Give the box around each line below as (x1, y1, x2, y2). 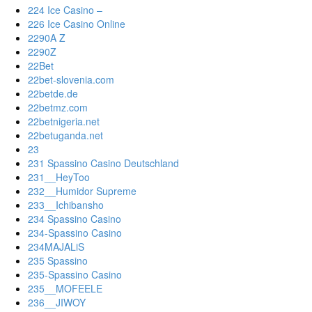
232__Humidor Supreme (28, 184, 136, 198)
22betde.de (28, 86, 78, 101)
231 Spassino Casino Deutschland (28, 156, 179, 171)
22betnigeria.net (28, 114, 100, 129)
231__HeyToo (28, 170, 90, 185)
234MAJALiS (28, 240, 84, 254)
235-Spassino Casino (28, 267, 122, 282)
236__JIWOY (28, 295, 86, 310)
